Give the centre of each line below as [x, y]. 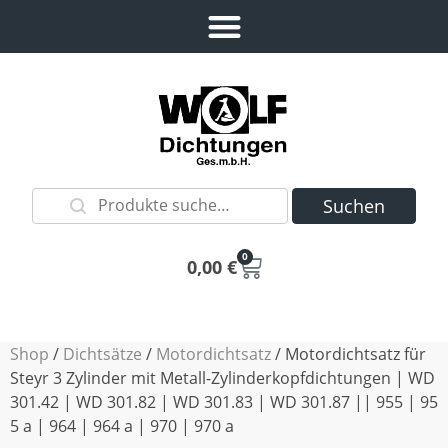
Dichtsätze [102, 353]
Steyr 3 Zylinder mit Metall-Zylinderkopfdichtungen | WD [222, 377]
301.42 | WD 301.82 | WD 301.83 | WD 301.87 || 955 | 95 [224, 401]
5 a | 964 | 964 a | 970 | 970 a [122, 425]
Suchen [354, 205]
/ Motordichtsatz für [348, 353]
